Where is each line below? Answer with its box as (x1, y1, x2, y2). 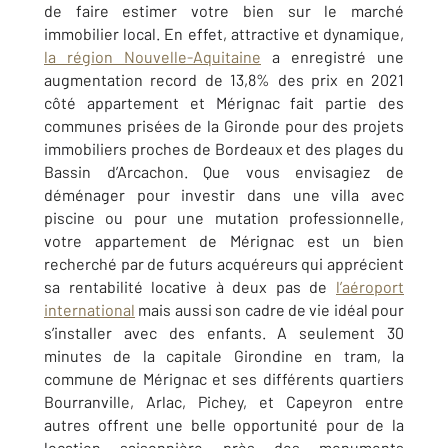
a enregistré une (261, 47, 404, 66)
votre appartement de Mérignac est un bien (44, 231, 404, 250)
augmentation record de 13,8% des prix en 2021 (44, 70, 404, 89)
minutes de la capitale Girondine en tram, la (44, 346, 404, 365)
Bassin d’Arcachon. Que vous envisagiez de (44, 162, 404, 181)
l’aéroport (336, 277, 404, 296)
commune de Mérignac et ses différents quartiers (44, 369, 404, 388)
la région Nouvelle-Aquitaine (44, 47, 261, 66)
